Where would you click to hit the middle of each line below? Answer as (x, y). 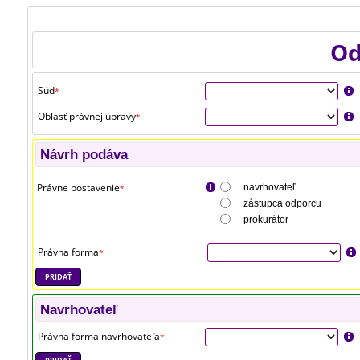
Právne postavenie (79, 188)
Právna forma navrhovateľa (99, 336)
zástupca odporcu (283, 204)
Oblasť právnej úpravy (87, 116)
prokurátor (266, 220)
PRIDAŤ (58, 277)
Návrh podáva (84, 154)
